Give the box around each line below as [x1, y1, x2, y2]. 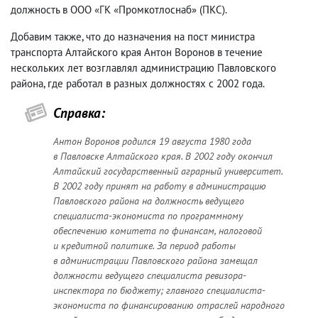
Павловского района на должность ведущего [53, 194, 244, 208]
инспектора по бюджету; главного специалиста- [53, 284, 265, 297]
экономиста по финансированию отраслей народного [53, 299, 285, 312]
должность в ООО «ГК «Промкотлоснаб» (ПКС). [11, 3, 227, 17]
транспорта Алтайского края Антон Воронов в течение [11, 45, 263, 60]
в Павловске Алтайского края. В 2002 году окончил [53, 150, 273, 163]
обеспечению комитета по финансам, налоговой [53, 224, 262, 238]
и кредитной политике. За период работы [53, 239, 236, 253]
